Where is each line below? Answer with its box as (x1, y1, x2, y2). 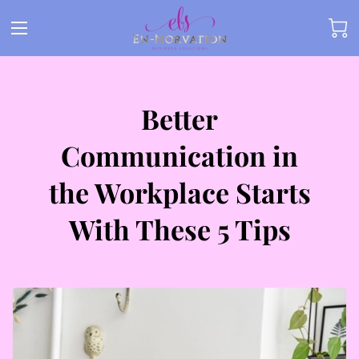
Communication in (61, 136, 298, 174)
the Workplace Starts (48, 173, 311, 211)
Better (141, 99, 218, 137)
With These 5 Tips (68, 210, 291, 248)
